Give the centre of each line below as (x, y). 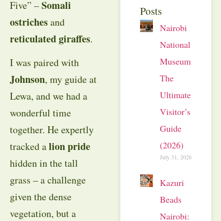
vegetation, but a (43, 213)
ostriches (29, 22)
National (175, 44)
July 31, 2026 (176, 157)
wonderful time (40, 112)
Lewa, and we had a (49, 96)
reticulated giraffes (50, 38)
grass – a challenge (48, 180)
